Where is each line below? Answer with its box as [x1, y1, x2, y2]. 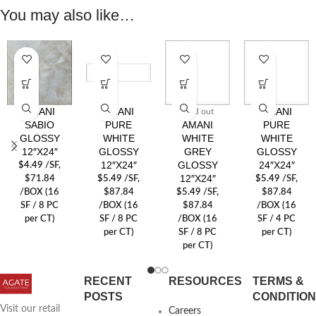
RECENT [84, 274, 133, 287]
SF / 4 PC [257, 214, 296, 223]
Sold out [181, 107, 214, 116]
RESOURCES [168, 274, 242, 287]
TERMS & [253, 274, 305, 287]
